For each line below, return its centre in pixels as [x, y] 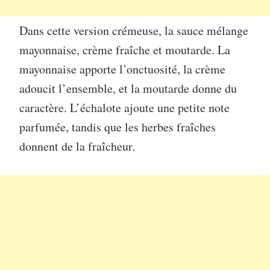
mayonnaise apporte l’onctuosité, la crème [122, 69]
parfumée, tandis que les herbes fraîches [118, 127]
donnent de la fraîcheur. [77, 146]
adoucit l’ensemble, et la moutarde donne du [128, 88]
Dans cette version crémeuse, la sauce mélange [134, 30]
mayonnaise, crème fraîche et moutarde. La [125, 49]
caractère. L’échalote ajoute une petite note [124, 107]
